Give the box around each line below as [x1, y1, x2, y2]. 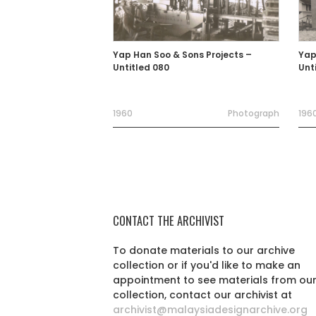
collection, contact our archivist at [113, 288, 292, 302]
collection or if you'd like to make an [113, 258, 300, 272]
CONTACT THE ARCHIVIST [113, 212, 224, 229]
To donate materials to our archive [113, 243, 295, 257]
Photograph [227, 107, 279, 119]
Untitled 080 [113, 61, 169, 73]
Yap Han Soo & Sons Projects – [113, 49, 252, 61]
